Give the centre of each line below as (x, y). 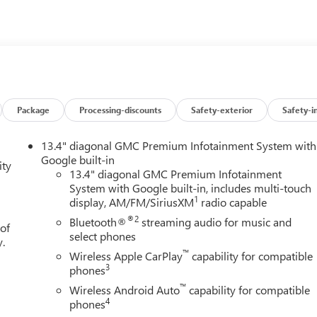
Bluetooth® (98, 221)
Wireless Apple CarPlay (126, 255)
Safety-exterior (222, 109)
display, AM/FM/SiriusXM (132, 202)
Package (34, 109)
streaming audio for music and (215, 221)
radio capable (233, 202)
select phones (103, 236)
